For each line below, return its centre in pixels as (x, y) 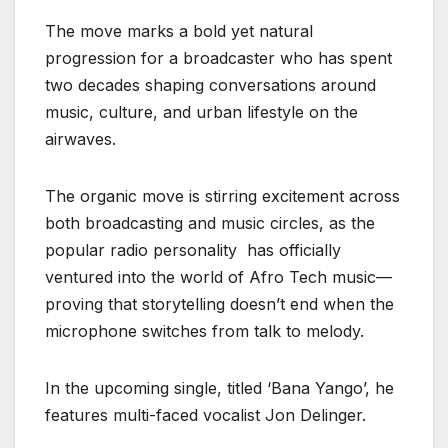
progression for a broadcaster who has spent (218, 58)
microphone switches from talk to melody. (204, 331)
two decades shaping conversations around (210, 85)
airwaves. (80, 139)
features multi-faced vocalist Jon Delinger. (210, 415)
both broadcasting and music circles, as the (210, 223)
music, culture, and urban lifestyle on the (201, 112)
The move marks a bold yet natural (179, 31)
